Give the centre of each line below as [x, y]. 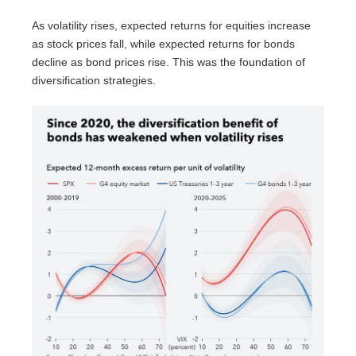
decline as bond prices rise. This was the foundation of [168, 62]
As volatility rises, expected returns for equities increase [171, 26]
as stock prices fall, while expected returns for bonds [163, 44]
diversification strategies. [94, 81]
